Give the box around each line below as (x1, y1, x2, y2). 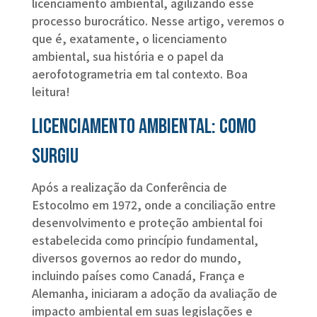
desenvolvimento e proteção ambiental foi (31, 214, 263, 231)
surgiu (31, 144, 79, 170)
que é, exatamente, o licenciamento (31, 30, 227, 47)
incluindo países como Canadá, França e (31, 267, 245, 284)
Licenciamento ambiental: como (31, 114, 256, 140)
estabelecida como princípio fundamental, (31, 231, 258, 249)
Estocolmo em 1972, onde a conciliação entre (31, 196, 276, 214)
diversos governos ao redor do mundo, (31, 249, 241, 267)
